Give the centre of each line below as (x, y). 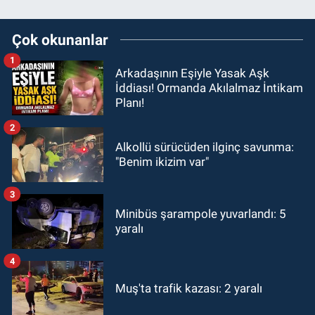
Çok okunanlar (60, 40)
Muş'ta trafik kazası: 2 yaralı (189, 288)
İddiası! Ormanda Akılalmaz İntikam (209, 88)
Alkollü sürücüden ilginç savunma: (205, 147)
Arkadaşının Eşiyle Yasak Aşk (192, 73)
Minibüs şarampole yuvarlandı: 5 (201, 214)
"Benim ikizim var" (162, 162)
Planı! (130, 102)
